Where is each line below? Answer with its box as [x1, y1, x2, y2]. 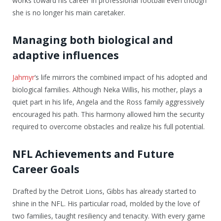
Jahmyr [12, 73, 35, 82]
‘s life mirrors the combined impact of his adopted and [35, 73, 207, 82]
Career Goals [12, 162, 79, 177]
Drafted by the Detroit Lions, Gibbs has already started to [12, 186, 196, 196]
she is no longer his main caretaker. [12, 7, 125, 17]
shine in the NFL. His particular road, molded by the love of [12, 199, 200, 209]
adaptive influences [12, 48, 119, 63]
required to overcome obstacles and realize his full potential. [12, 122, 205, 132]
